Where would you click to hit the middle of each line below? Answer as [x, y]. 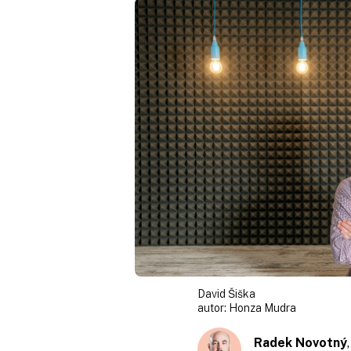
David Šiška [226, 293]
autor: [213, 308]
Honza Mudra [262, 308]
